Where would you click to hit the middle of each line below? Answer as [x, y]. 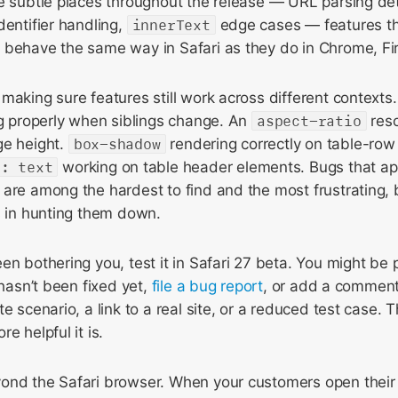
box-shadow [117, 144]
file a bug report [207, 286]
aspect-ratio [309, 121]
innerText [171, 25]
